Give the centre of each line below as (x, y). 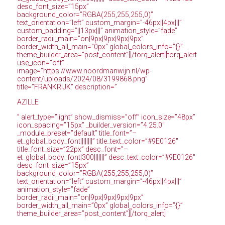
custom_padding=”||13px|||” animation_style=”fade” (97, 31)
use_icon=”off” (40, 63)
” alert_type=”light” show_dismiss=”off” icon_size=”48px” (106, 117)
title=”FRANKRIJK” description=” (67, 87)
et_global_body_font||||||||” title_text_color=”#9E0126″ (97, 141)
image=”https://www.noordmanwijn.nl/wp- (84, 71)
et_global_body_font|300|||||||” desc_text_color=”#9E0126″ (106, 157)
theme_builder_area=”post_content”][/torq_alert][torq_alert (107, 55)
